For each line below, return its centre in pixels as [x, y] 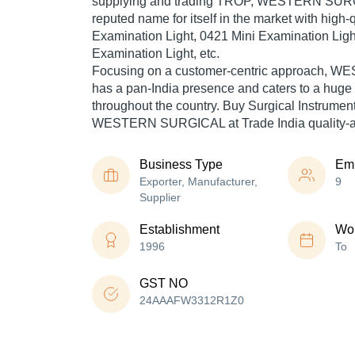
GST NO [164, 284]
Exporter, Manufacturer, [198, 182]
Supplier [160, 198]
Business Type [181, 165]
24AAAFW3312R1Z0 [192, 301]
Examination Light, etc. [156, 54]
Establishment [179, 230]
